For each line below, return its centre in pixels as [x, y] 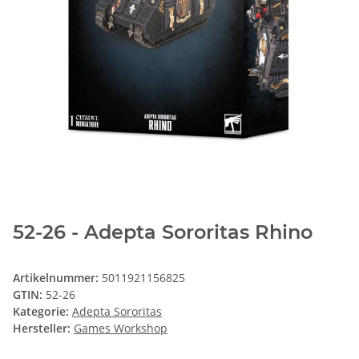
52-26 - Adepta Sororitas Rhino [163, 232]
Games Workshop [121, 329]
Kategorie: [42, 312]
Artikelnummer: [57, 278]
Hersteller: [42, 329]
